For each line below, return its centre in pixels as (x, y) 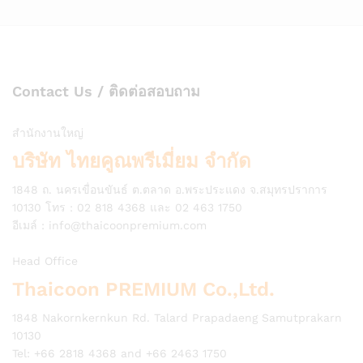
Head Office (45, 261)
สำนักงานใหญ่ (48, 132)
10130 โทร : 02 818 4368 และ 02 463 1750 (127, 207)
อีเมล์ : (30, 225)
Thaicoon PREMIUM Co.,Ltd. (143, 289)
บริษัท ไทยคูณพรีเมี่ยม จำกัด (132, 161)
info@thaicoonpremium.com (128, 225)
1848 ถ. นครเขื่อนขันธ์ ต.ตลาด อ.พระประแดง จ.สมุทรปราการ (170, 189)
